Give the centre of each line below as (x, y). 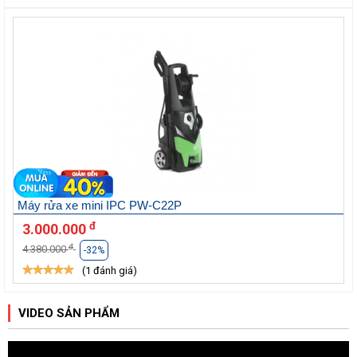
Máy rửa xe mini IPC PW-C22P (100, 206)
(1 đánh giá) (110, 271)
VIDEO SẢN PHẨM (69, 314)
